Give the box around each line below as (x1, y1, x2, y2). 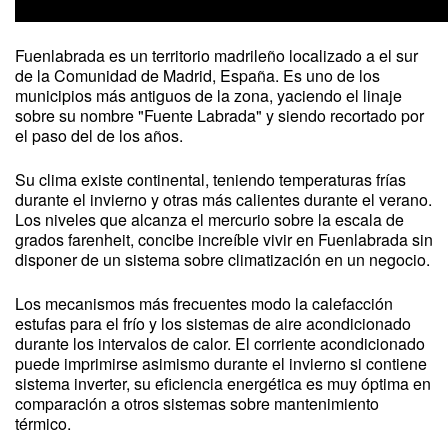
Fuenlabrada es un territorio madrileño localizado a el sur (15, 44, 418, 67)
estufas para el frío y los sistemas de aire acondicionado (15, 312, 411, 335)
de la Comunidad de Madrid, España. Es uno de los (15, 64, 380, 87)
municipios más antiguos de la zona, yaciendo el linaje (15, 84, 402, 107)
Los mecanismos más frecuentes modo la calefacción (15, 292, 393, 315)
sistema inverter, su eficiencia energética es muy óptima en (15, 372, 431, 395)
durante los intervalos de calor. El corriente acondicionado (15, 332, 425, 355)
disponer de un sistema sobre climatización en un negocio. (15, 248, 430, 271)
